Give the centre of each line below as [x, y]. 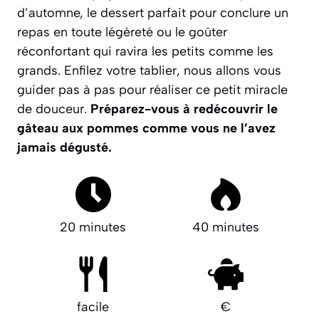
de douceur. [54, 109]
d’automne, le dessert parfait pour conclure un [153, 12]
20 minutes [93, 227]
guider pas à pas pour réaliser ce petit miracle [152, 89]
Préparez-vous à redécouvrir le [184, 109]
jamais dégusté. [64, 147]
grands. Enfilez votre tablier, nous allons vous [149, 70]
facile [93, 307]
